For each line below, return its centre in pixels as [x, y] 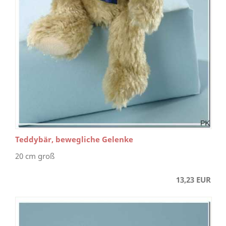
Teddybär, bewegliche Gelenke [74, 139]
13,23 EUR [193, 180]
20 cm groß [35, 156]
